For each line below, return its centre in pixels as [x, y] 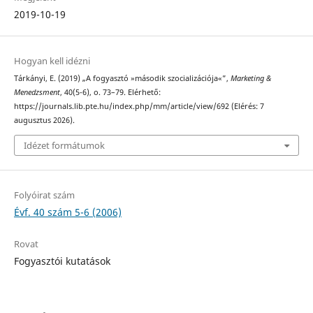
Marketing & [250, 79]
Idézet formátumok [64, 145]
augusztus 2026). [44, 121]
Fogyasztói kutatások [62, 261]
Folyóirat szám [44, 195]
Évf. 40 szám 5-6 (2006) [67, 212]
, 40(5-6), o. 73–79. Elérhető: [110, 93]
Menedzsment [37, 93]
